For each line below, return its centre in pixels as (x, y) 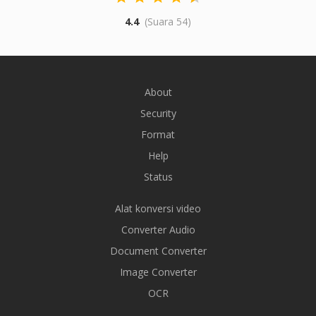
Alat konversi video (158, 208)
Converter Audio (158, 230)
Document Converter (158, 251)
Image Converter (158, 272)
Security (158, 113)
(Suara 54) (168, 22)
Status (158, 177)
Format (158, 134)
